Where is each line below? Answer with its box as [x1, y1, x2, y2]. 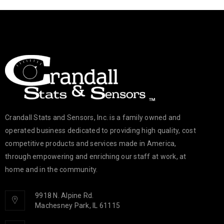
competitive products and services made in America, [5, 139, 176, 147]
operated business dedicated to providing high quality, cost [5, 126, 196, 134]
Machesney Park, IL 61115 [35, 201, 120, 209]
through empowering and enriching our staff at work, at [5, 152, 186, 160]
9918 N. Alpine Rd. [35, 191, 94, 199]
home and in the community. [5, 165, 98, 173]
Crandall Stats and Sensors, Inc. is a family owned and [5, 113, 181, 121]
